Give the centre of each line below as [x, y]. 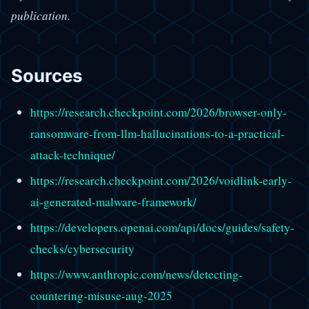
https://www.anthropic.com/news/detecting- [136, 275]
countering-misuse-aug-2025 [101, 296]
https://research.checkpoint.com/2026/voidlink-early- [161, 180]
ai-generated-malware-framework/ [113, 201]
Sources [47, 76]
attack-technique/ [72, 154]
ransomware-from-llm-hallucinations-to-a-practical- [157, 133]
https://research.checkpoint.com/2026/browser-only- [158, 112]
